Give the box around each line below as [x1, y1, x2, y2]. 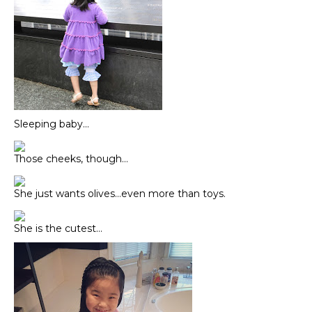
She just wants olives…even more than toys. [14, 187, 226, 201]
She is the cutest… [14, 222, 102, 235]
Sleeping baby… [14, 118, 89, 131]
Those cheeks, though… [14, 153, 128, 166]
